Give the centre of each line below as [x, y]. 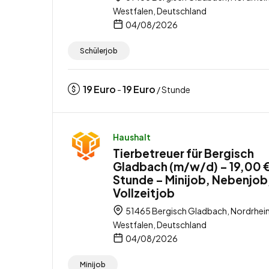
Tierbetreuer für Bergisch [183, 153]
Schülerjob [99, 50]
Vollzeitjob [144, 192]
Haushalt [132, 137]
